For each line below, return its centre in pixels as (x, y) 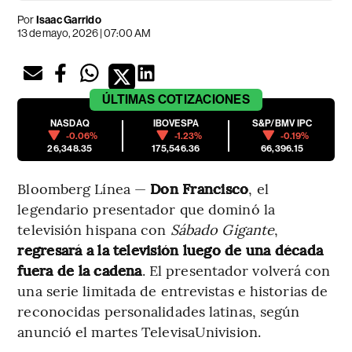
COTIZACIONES (203, 99)
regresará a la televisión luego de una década (170, 249)
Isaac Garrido (68, 20)
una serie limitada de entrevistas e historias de (173, 290)
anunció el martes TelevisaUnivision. (139, 331)
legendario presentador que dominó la (146, 208)
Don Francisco (200, 188)
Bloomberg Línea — (84, 188)
